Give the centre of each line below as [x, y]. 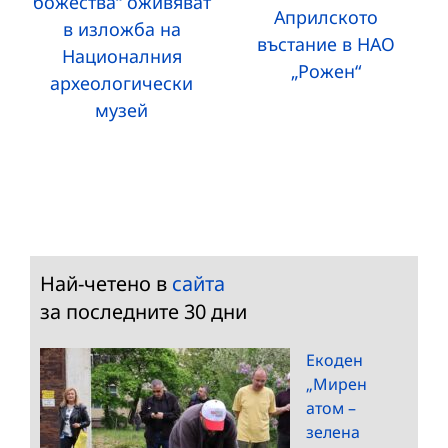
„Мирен [336, 383]
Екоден [334, 359]
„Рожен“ [326, 71]
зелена [333, 431]
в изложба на [121, 29]
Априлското [326, 17]
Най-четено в [106, 283]
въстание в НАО [326, 44]
